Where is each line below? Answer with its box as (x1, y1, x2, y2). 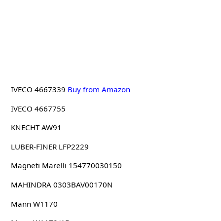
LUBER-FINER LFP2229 (10, 141, 89, 151)
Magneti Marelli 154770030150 (10, 160, 122, 171)
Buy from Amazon (67, 84, 130, 94)
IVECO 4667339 (10, 84, 66, 94)
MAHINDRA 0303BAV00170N (10, 179, 113, 189)
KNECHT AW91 (10, 122, 62, 133)
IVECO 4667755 (10, 103, 66, 113)
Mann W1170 (10, 198, 58, 209)
